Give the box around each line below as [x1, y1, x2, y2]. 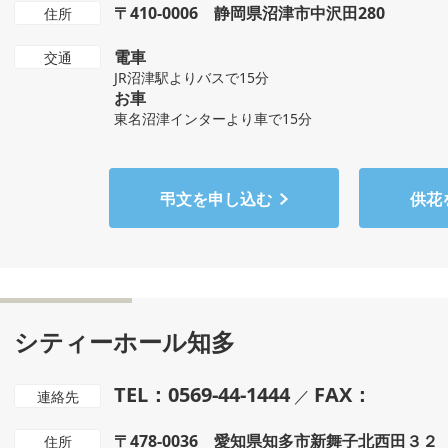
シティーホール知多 [14, 325, 235, 358]
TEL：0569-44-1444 [114, 381, 290, 408]
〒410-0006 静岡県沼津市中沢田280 [114, 2, 385, 24]
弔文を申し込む [160, 188, 272, 210]
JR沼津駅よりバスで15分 [114, 68, 269, 87]
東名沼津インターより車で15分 [114, 109, 312, 128]
